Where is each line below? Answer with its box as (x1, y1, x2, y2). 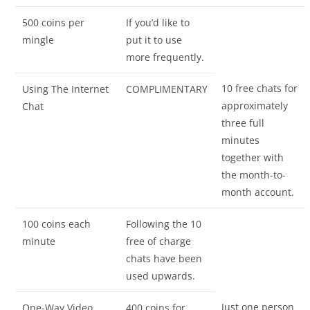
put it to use (126, 33, 183, 47)
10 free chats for (221, 82, 298, 95)
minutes (221, 134, 260, 147)
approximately (221, 99, 289, 113)
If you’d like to (126, 16, 190, 30)
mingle (22, 33, 55, 47)
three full (221, 116, 265, 130)
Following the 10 (126, 217, 202, 231)
